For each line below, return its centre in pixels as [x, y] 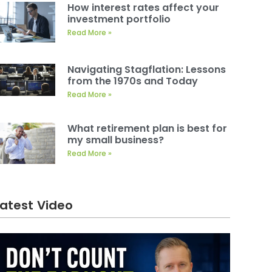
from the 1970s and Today [133, 81]
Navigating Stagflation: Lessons [147, 70]
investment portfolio [119, 19]
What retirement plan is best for [148, 129]
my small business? [116, 140]
